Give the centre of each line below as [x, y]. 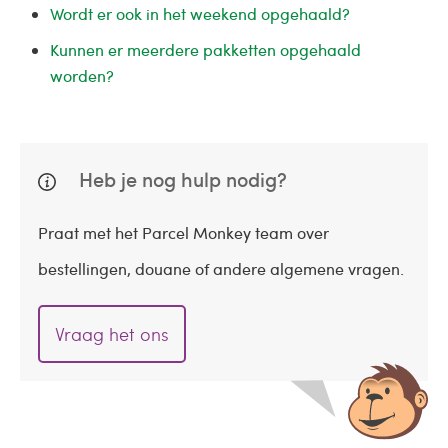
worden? [82, 75]
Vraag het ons [112, 333]
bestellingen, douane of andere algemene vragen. [221, 268]
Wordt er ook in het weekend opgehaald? [200, 13]
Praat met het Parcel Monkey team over [183, 232]
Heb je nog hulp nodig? [180, 179]
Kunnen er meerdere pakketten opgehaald [205, 49]
